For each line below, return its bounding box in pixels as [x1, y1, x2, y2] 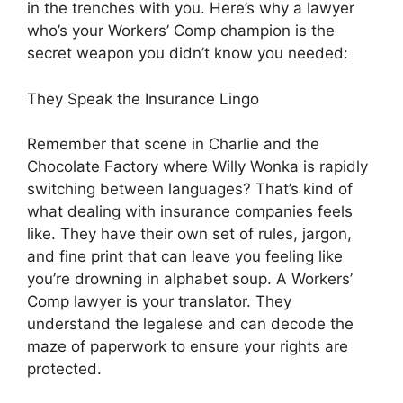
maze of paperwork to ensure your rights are [27, 337, 348, 355]
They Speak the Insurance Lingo [27, 89, 259, 108]
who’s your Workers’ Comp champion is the [27, 22, 335, 40]
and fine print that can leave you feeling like [27, 247, 343, 265]
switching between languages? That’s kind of [27, 180, 353, 198]
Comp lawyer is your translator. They [27, 292, 291, 310]
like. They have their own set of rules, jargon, [27, 225, 352, 243]
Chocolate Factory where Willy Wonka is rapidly [27, 157, 368, 175]
